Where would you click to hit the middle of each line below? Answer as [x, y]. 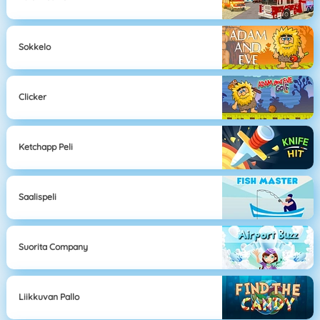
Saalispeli [38, 197]
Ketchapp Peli [46, 147]
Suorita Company [54, 247]
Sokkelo [35, 47]
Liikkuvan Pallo [49, 297]
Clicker [33, 97]
